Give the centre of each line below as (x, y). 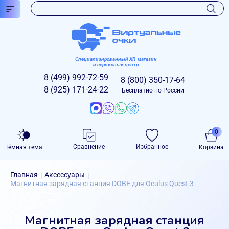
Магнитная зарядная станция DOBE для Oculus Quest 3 (102, 184)
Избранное (152, 147)
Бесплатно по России (153, 90)
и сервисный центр (116, 65)
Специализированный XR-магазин (116, 59)
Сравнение (89, 147)
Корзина (211, 147)
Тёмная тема (24, 147)
